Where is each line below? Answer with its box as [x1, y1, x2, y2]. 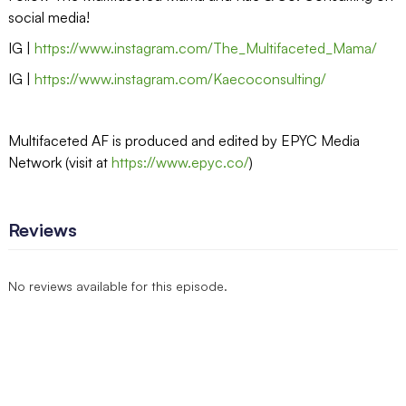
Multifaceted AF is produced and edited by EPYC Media [7, 130, 360, 150]
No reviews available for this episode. [7, 277, 227, 294]
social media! [7, 7, 90, 26]
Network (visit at [7, 152, 111, 171]
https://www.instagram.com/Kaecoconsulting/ [34, 69, 326, 88]
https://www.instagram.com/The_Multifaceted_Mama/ [34, 38, 377, 57]
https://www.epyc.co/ [111, 152, 249, 171]
